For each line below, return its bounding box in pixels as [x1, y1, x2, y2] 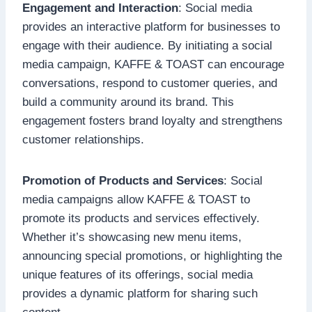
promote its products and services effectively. [22, 211, 260, 225]
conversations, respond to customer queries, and [22, 76, 277, 90]
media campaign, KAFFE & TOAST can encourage [22, 57, 284, 71]
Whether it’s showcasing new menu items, [22, 230, 242, 244]
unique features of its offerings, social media [22, 267, 253, 281]
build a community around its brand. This [22, 95, 234, 109]
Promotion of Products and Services [22, 173, 224, 187]
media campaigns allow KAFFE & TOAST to [22, 192, 250, 206]
